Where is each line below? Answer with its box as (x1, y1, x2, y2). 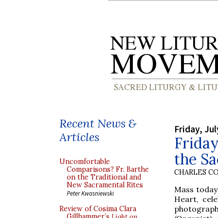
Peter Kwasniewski (67, 189, 114, 197)
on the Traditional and (67, 173, 142, 182)
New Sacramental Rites (67, 181, 143, 189)
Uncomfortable (59, 157, 110, 166)
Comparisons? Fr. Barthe (67, 165, 149, 174)
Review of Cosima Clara (59, 204, 136, 213)
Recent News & (59, 116, 136, 131)
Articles (59, 129, 99, 145)
